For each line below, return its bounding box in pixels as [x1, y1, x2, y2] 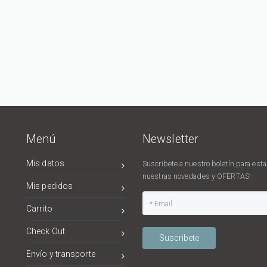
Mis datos [26, 159, 64, 169]
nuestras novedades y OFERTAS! [142, 172, 251, 181]
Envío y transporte [26, 249, 95, 259]
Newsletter [142, 132, 198, 147]
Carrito [26, 204, 52, 214]
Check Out [26, 226, 65, 237]
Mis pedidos [26, 181, 73, 191]
